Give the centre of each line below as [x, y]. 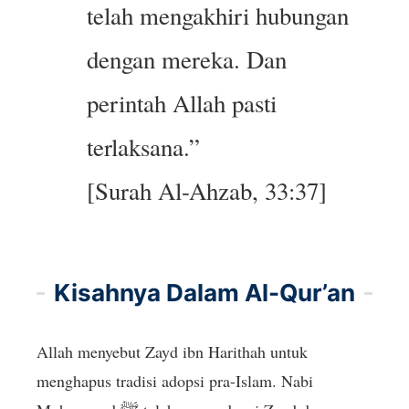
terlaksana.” [144, 147]
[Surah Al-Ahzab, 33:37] [207, 191]
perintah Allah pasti [182, 103]
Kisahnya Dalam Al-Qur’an [204, 293]
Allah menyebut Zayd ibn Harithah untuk [172, 351]
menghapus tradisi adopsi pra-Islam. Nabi [175, 381]
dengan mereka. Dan [187, 59]
